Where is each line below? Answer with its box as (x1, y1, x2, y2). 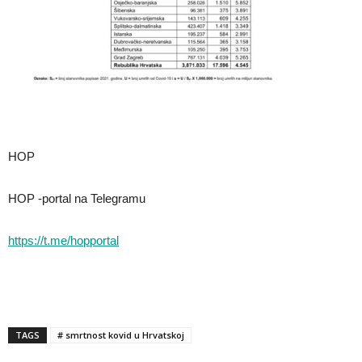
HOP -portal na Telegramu (8, 192, 145, 206)
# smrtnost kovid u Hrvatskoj (57, 329, 184, 342)
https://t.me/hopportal (8, 234, 119, 248)
